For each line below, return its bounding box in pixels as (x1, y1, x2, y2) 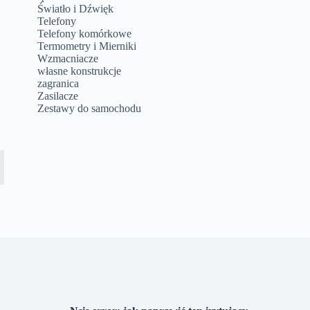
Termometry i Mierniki (37, 40, 137, 52)
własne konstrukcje (37, 65, 122, 77)
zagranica (37, 77, 80, 89)
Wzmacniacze (37, 53, 99, 64)
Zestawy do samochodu (37, 102, 142, 114)
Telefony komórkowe (37, 28, 132, 39)
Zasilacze (37, 90, 79, 102)
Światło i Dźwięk (37, 3, 114, 15)
